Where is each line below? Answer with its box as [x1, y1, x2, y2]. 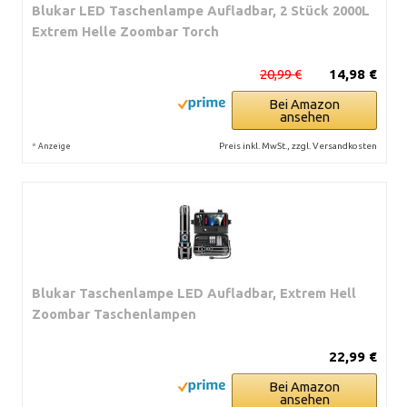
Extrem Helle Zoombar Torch [32, 23, 219, 39]
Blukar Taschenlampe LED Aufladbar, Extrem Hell [32, 284, 356, 301]
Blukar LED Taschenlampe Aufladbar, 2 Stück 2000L [32, 2, 370, 18]
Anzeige [38, 141, 71, 151]
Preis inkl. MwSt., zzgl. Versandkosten [219, 140, 377, 151]
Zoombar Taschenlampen [32, 305, 196, 322]
